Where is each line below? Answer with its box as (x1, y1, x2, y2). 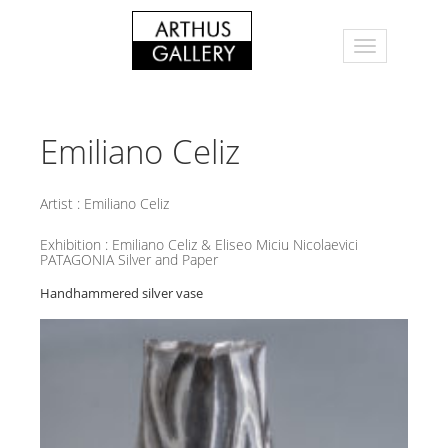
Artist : (40, 194, 84, 213)
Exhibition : (40, 235, 112, 254)
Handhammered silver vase (40, 284, 203, 302)
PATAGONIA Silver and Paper (40, 250, 218, 269)
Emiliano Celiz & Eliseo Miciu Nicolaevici (112, 235, 358, 254)
